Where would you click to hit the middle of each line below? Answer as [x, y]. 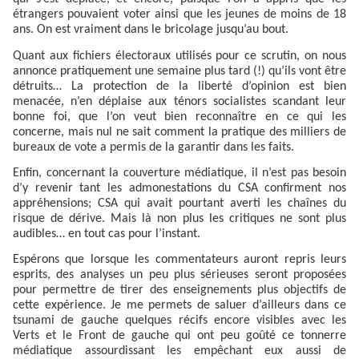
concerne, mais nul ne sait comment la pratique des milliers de [179, 132]
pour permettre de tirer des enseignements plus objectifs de [179, 290]
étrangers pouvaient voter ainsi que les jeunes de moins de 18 [179, 15]
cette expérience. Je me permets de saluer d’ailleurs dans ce [179, 306]
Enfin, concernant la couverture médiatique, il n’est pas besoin [179, 173]
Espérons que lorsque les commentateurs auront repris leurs [179, 260]
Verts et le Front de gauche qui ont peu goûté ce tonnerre [179, 336]
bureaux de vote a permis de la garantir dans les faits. [153, 147]
